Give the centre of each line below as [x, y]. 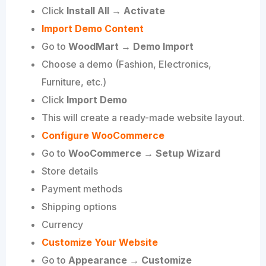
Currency [62, 225]
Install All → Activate [116, 11]
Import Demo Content [93, 29]
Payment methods [82, 189]
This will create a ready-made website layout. [143, 118]
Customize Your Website [100, 243]
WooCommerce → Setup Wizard [144, 153]
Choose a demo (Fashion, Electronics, [126, 64]
